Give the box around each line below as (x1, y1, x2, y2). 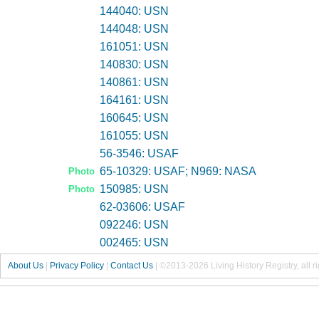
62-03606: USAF (99, 201, 185, 213)
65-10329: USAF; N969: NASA (99, 165, 256, 177)
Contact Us (110, 261, 153, 271)
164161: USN (99, 94, 169, 106)
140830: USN (99, 58, 169, 70)
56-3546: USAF (99, 147, 179, 159)
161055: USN (99, 130, 169, 142)
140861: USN (99, 76, 169, 88)
